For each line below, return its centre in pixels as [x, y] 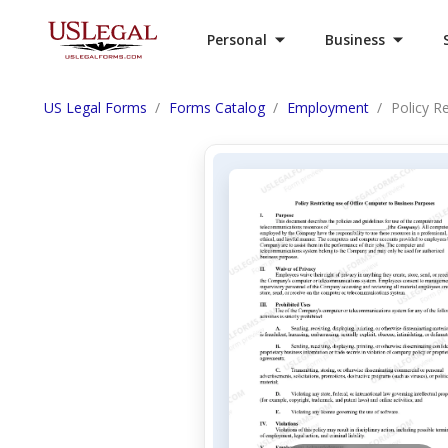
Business [355, 39]
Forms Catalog [217, 107]
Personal [237, 39]
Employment [328, 107]
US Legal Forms [95, 107]
